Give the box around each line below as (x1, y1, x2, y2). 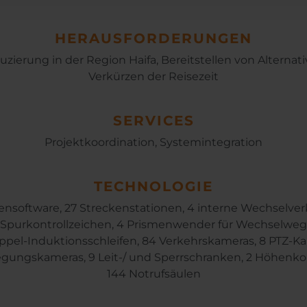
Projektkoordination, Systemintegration (45, 136, 262, 149)
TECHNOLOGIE (94, 178, 213, 195)
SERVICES (112, 112, 195, 129)
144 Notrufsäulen (106, 267, 201, 280)
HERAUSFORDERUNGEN (55, 30, 252, 47)
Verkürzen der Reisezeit (88, 70, 219, 83)
